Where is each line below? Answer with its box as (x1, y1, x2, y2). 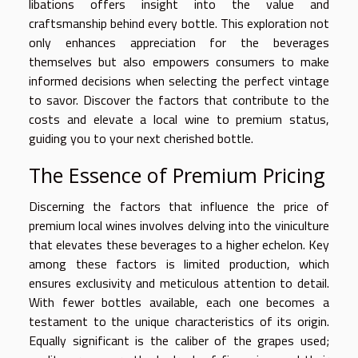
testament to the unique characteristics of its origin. (29, 311, 329, 331)
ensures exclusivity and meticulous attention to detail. (29, 272, 329, 292)
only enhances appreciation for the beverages (29, 32, 329, 52)
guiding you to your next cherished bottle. (29, 128, 253, 148)
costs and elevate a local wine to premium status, (29, 109, 329, 129)
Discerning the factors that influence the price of (29, 196, 329, 216)
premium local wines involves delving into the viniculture (29, 215, 329, 235)
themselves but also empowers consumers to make (29, 51, 329, 71)
